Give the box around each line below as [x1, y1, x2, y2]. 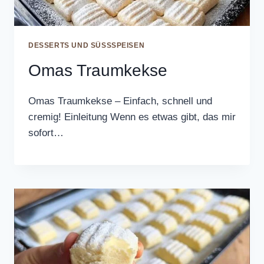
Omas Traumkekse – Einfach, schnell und [28, 95, 212, 107]
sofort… [28, 127, 64, 138]
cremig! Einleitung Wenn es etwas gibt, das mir [28, 111, 236, 123]
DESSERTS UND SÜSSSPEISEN [28, 41, 139, 49]
